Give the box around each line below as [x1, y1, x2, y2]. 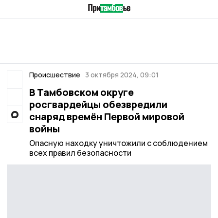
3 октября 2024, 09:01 [85, 70, 159, 79]
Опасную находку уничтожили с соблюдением [29, 138, 208, 148]
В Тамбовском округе [29, 86, 134, 99]
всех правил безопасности [29, 147, 131, 158]
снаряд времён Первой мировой [29, 110, 184, 123]
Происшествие [29, 70, 80, 79]
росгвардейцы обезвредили [29, 98, 167, 111]
